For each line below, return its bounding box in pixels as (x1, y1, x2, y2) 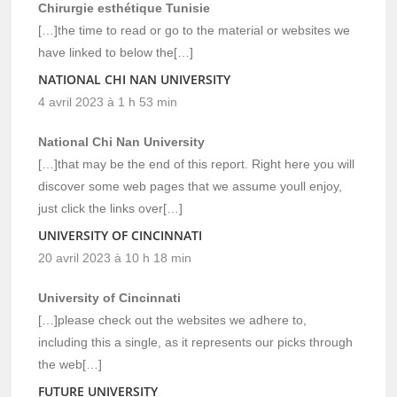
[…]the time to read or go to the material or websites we (38, 22, 351, 37)
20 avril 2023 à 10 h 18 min (38, 250, 192, 265)
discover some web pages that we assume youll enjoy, (38, 178, 343, 193)
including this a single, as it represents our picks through (38, 334, 354, 349)
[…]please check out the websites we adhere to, (38, 312, 307, 327)
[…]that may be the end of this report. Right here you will (38, 156, 355, 171)
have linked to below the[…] (38, 44, 194, 59)
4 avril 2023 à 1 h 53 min (38, 94, 178, 109)
